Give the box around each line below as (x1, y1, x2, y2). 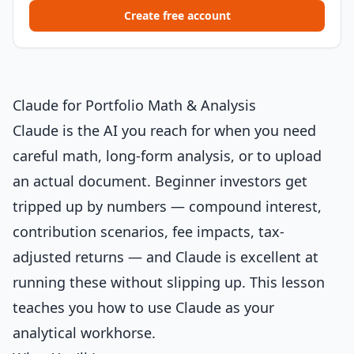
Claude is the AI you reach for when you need (13, 121, 316, 140)
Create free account (123, 8, 231, 23)
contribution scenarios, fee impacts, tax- (13, 222, 284, 241)
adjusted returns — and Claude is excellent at (13, 247, 318, 266)
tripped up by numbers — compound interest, (13, 197, 322, 216)
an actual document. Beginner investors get (13, 171, 307, 190)
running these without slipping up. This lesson (13, 273, 325, 292)
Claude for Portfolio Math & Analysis (13, 96, 256, 115)
